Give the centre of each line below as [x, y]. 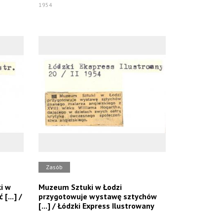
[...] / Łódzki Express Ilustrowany [97, 206]
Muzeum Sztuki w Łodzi [80, 187]
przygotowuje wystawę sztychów [98, 196]
